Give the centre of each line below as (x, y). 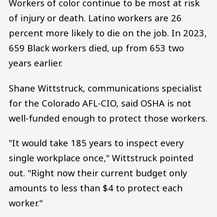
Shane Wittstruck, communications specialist (105, 88)
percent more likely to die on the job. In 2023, (108, 33)
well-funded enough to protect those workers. (108, 118)
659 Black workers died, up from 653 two (96, 48)
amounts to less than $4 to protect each (96, 188)
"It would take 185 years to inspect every (96, 143)
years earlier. (36, 63)
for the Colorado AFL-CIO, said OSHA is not (100, 103)
